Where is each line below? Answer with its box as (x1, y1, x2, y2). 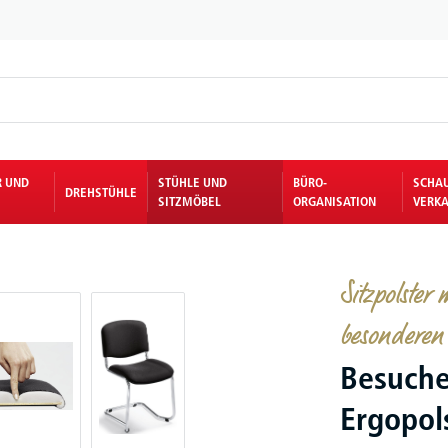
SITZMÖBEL (158, 193, 222, 209)
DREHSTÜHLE (65, 183, 138, 200)
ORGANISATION (293, 193, 377, 209)
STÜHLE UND (158, 174, 228, 190)
